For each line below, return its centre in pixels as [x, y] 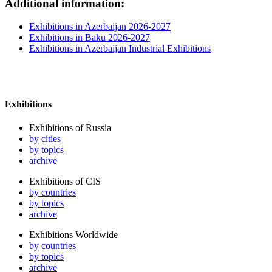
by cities [45, 138]
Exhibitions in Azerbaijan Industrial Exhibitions [120, 49]
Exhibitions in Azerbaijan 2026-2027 [100, 27]
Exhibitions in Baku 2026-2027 [90, 38]
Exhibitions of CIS [65, 181]
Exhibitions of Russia [70, 127]
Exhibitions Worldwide [73, 234]
